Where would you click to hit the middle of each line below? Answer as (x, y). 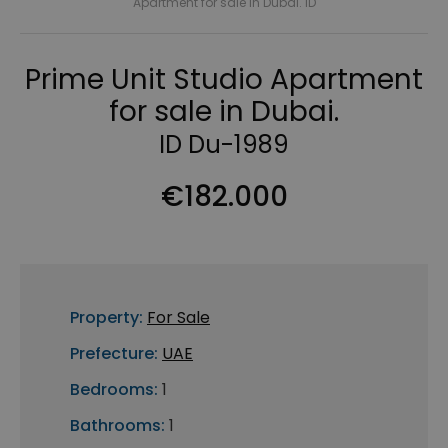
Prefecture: (114, 354)
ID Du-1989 (224, 145)
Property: (106, 318)
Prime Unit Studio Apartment (224, 80)
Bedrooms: (114, 390)
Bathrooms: (117, 426)
